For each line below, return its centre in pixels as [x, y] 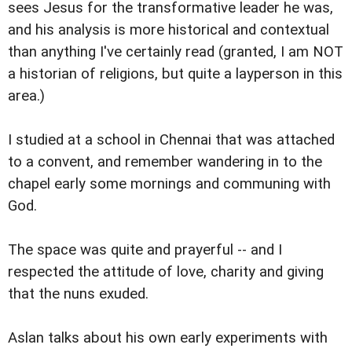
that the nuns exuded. [78, 294]
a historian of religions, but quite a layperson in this [175, 74]
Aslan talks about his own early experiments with [168, 338]
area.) [26, 96]
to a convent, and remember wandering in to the [165, 162]
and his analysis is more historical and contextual [169, 30]
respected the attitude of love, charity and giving [166, 272]
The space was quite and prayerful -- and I [145, 250]
